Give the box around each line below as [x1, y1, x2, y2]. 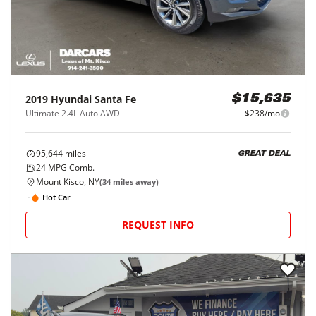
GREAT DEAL [238, 150, 291, 158]
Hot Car [42, 191, 71, 202]
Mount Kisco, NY [36, 176, 99, 188]
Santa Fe [95, 92, 136, 107]
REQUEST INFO [122, 218, 194, 232]
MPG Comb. [46, 162, 95, 174]
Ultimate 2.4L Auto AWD [25, 107, 120, 120]
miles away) [111, 176, 159, 188]
